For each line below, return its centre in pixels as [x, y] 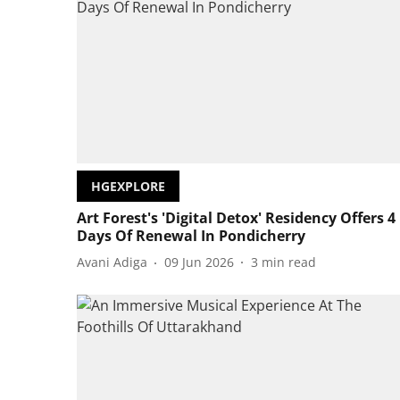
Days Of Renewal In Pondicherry [191, 235]
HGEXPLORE [128, 186]
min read [289, 262]
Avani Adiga [112, 262]
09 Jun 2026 [199, 262]
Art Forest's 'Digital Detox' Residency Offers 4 [236, 217]
